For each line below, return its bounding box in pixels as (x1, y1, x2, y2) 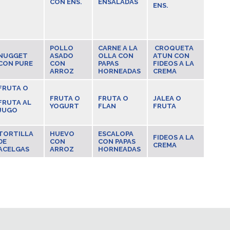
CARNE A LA (98, 44, 138, 52)
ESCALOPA (98, 130, 133, 138)
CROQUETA (154, 44, 194, 52)
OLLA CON (98, 52, 133, 60)
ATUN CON (152, 52, 189, 60)
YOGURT (49, 102, 79, 110)
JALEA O (152, 94, 181, 102)
